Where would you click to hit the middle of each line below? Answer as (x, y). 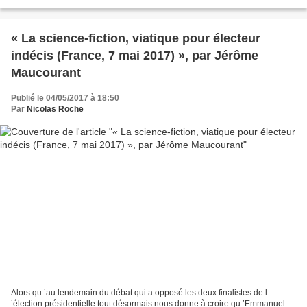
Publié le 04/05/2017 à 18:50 (65, 98)
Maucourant (46, 73)
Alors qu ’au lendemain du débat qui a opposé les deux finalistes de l (139, 292)
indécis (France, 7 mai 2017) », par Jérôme (135, 56)
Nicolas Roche (55, 109)
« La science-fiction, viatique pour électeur (136, 39)
